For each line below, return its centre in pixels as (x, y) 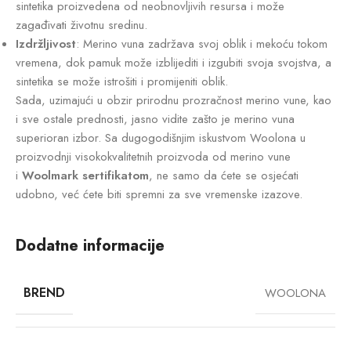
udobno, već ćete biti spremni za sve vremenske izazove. (159, 195)
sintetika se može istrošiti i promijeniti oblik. (122, 82)
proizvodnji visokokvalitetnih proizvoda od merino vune (153, 157)
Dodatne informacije (90, 246)
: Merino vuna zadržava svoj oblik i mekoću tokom (202, 44)
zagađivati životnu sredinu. (81, 25)
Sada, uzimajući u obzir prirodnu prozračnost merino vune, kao (174, 101)
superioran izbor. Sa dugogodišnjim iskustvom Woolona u (161, 138)
